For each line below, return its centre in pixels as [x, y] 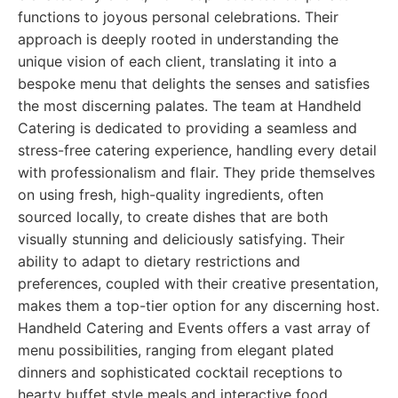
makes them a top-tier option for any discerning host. [199, 306]
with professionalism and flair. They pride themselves [196, 172]
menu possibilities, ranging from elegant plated [176, 350]
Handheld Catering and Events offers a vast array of [194, 328]
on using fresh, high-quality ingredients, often [171, 195]
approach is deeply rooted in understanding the [178, 39]
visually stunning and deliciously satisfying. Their [181, 239]
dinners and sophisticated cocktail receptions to [180, 372]
